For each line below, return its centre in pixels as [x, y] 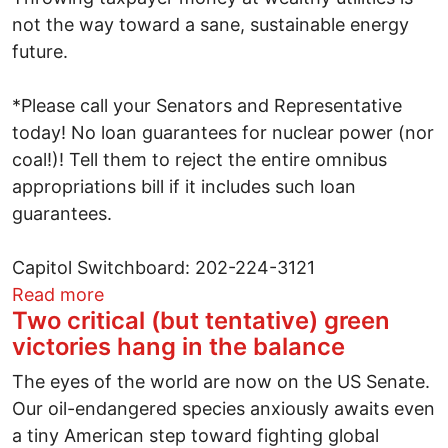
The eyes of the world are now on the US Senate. [221, 381]
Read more [58, 294]
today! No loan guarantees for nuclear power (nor [223, 132]
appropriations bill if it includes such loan [184, 186]
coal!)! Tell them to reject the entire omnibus [199, 159]
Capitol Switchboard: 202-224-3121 [163, 267]
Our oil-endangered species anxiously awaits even [223, 408]
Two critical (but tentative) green [201, 320]
